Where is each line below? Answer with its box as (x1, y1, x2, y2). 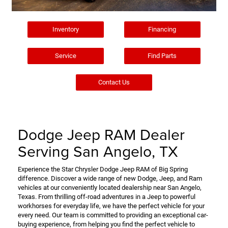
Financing (148, 25, 177, 34)
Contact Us (98, 78, 130, 87)
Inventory (52, 25, 79, 34)
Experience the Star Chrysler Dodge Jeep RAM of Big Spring (18, 165, 188, 174)
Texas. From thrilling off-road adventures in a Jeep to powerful (18, 193, 195, 201)
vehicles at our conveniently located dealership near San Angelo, (18, 184, 202, 192)
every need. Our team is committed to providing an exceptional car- (18, 211, 208, 219)
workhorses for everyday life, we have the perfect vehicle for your (18, 202, 205, 210)
